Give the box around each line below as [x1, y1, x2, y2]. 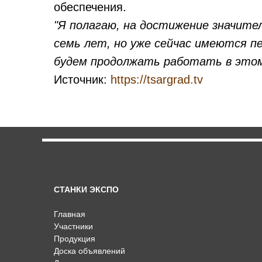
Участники [54, 222, 93, 231]
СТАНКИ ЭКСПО [54, 185, 119, 194]
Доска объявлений [54, 246, 125, 256]
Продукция [54, 234, 95, 243]
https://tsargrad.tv [111, 73, 203, 86]
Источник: [54, 73, 111, 86]
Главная [54, 209, 85, 219]
